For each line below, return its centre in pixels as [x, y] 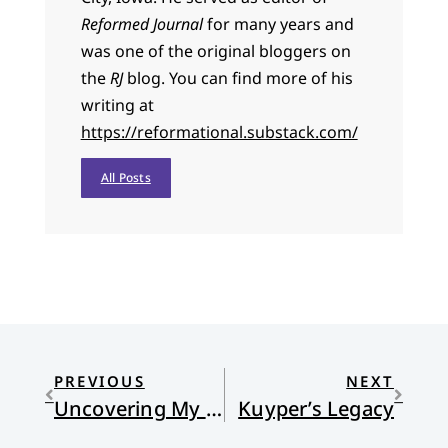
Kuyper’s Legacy [316, 409]
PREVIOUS [99, 381]
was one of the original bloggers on [215, 51]
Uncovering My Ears [213, 409]
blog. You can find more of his [237, 78]
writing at [117, 105]
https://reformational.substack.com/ [219, 132]
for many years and [278, 24]
